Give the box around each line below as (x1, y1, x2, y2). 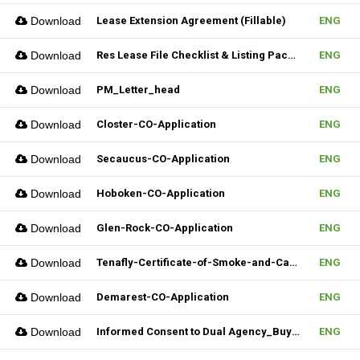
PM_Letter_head (96, 84, 180, 96)
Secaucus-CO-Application (96, 153, 230, 165)
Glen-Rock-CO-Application (96, 222, 233, 234)
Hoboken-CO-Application (96, 187, 225, 199)
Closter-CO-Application (96, 118, 216, 130)
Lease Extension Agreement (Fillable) (96, 14, 286, 27)
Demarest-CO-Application (96, 291, 229, 303)
